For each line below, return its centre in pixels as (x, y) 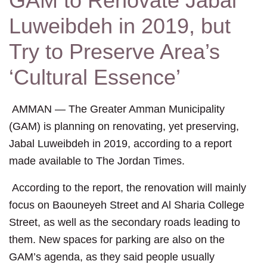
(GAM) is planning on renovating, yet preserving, (124, 127)
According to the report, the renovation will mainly (128, 188)
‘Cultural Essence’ (95, 77)
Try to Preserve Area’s (114, 52)
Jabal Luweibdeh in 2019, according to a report (120, 144)
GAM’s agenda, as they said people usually (112, 257)
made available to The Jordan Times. (97, 161)
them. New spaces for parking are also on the (117, 240)
